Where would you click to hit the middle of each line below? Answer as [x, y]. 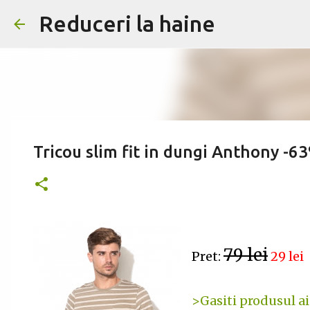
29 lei [287, 256]
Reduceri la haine [127, 24]
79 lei [246, 255]
